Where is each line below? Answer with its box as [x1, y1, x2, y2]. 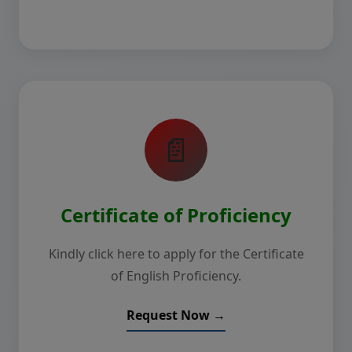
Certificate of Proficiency [60, 202, 291, 228]
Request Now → [126, 306, 225, 324]
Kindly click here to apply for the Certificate [48, 245, 304, 262]
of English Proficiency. [111, 267, 241, 284]
